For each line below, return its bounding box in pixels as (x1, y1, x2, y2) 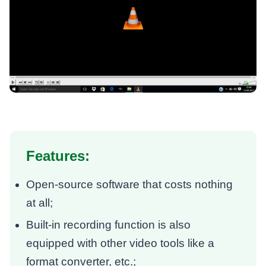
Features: (26, 147, 90, 164)
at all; (26, 196, 53, 209)
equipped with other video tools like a (26, 236, 215, 249)
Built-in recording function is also (26, 218, 191, 231)
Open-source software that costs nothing (26, 178, 233, 191)
